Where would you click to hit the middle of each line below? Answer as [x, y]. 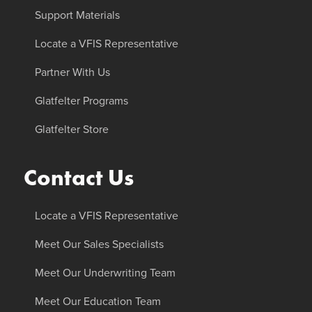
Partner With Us [72, 72]
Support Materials [77, 15]
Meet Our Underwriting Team [105, 273]
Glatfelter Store [71, 129]
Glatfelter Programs [81, 101]
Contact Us [78, 178]
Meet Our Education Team [97, 301]
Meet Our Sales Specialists [99, 244]
